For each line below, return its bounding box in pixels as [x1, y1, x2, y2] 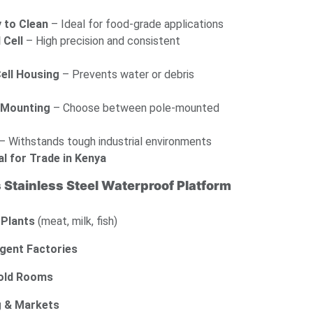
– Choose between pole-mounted [50, 101, 219, 115]
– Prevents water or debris [59, 68, 194, 82]
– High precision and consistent [23, 34, 180, 48]
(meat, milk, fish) [35, 214, 117, 228]
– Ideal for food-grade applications [48, 17, 224, 31]
